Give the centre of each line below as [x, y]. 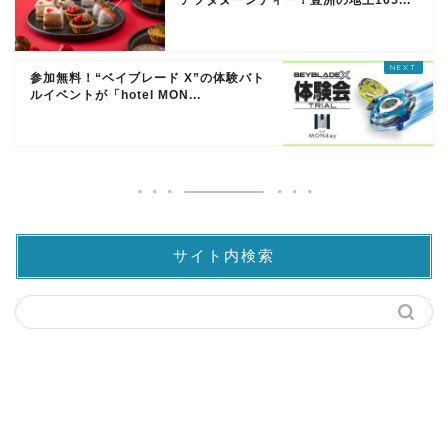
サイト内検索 [224, 255]
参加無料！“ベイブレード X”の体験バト [147, 77]
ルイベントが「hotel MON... [115, 94]
